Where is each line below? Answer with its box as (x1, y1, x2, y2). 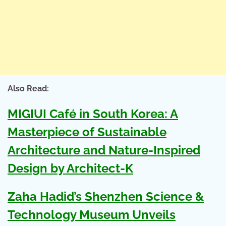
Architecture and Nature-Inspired (8, 143, 200, 158)
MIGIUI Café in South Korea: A (8, 106, 178, 122)
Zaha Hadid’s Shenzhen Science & (8, 189, 204, 204)
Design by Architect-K (8, 161, 133, 176)
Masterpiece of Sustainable (8, 125, 166, 140)
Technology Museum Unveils (8, 207, 176, 222)
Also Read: (8, 84, 49, 94)
